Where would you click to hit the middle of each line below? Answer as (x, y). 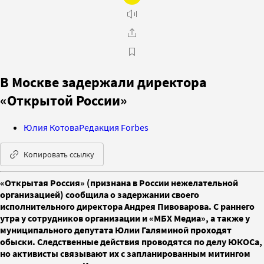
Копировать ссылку (59, 154)
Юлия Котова (51, 127)
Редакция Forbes (114, 127)
